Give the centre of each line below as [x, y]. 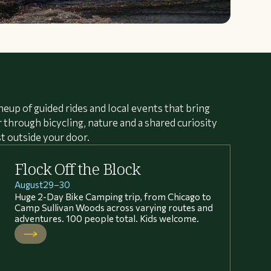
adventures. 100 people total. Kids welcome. [106, 218]
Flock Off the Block [77, 169]
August [28, 184]
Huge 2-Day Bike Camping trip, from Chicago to [113, 196]
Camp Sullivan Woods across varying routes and [113, 207]
